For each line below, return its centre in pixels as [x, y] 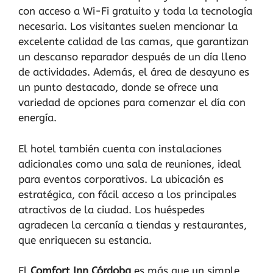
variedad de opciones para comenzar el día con [132, 102]
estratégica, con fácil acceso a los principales [127, 194]
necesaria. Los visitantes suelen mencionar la [128, 26]
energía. [37, 118]
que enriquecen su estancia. [85, 240]
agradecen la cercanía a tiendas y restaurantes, [133, 225]
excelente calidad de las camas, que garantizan [133, 41]
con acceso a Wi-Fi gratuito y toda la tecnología [135, 11]
